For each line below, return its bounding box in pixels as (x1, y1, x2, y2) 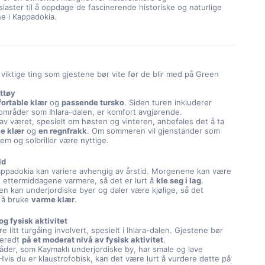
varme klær (31, 195, 75, 204)
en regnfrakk (38, 126, 88, 135)
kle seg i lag (156, 176, 202, 185)
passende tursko (62, 98, 125, 107)
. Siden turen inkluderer (124, 98, 212, 107)
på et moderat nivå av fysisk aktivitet (22, 235, 164, 244)
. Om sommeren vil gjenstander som (87, 126, 221, 135)
